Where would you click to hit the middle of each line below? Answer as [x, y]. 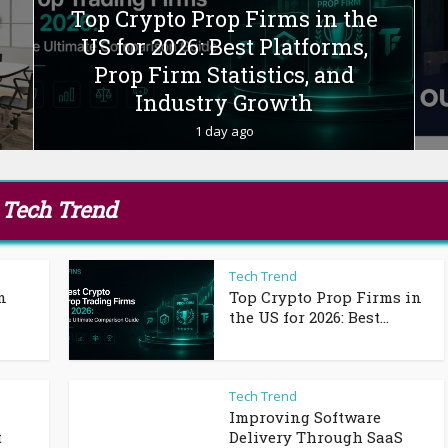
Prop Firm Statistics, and [224, 75]
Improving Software [305, 417]
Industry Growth [224, 103]
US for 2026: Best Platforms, [224, 47]
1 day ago [224, 131]
